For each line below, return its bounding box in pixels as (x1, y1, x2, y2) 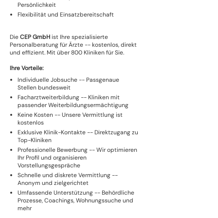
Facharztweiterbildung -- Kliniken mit (18, 93, 120, 101)
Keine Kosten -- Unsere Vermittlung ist (18, 111, 123, 119)
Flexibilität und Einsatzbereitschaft (18, 11, 114, 18)
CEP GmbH (20, 33, 50, 41)
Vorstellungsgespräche (18, 162, 82, 169)
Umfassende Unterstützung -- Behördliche (18, 189, 134, 197)
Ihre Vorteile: (10, 64, 45, 72)
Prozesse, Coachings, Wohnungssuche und (18, 197, 133, 204)
